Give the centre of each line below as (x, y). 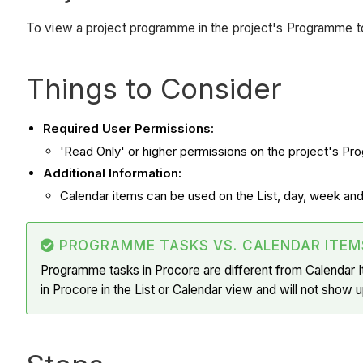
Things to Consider (154, 88)
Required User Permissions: (128, 128)
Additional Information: (112, 173)
